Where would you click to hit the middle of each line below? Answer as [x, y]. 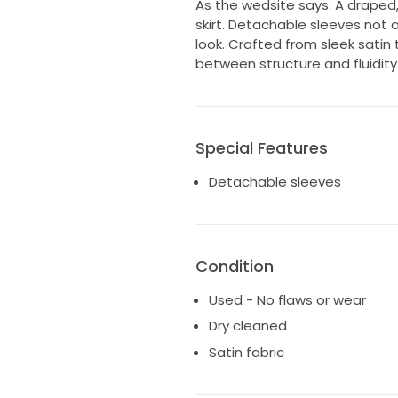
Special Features [261, 147]
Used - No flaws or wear [287, 299]
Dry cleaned [247, 326]
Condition [234, 266]
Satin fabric [246, 352]
